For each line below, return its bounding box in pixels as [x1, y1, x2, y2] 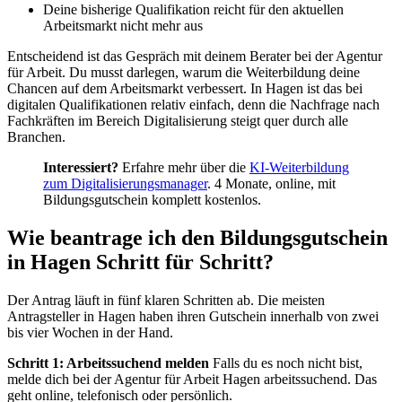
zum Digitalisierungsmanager [43, 176, 207, 192]
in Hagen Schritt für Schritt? [7, 250, 274, 275]
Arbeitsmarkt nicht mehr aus [43, 18, 203, 34]
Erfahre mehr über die [118, 160, 249, 176]
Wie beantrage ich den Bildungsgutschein [7, 226, 388, 250]
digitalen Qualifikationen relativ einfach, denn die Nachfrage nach [7, 97, 380, 113]
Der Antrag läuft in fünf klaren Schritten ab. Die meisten [7, 293, 325, 309]
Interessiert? [43, 160, 118, 176]
